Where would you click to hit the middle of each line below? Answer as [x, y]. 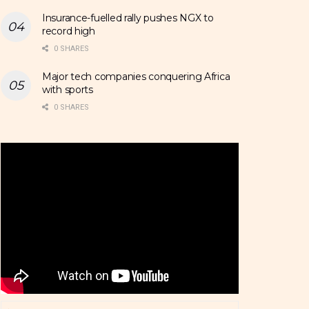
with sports [68, 90]
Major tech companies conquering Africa [136, 77]
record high [69, 31]
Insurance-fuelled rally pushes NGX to [128, 18]
